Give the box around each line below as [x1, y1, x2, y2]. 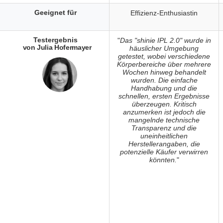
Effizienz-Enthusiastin [130, 9, 198, 17]
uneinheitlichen [140, 132, 188, 140]
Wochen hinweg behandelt [122, 68, 206, 77]
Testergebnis [33, 36, 78, 44]
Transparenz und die [131, 124, 197, 132]
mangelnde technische [128, 116, 200, 124]
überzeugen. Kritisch [131, 100, 197, 109]
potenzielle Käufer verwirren [120, 148, 208, 156]
